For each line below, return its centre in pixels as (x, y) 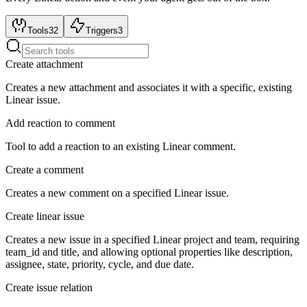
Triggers (102, 31)
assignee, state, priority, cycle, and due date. (100, 265)
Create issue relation (49, 288)
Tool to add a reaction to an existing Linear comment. (121, 147)
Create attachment (44, 64)
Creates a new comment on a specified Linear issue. (117, 193)
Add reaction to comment (60, 123)
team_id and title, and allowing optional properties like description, (149, 252)
